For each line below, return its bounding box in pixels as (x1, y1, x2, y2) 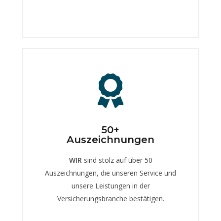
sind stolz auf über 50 (81, 155, 152, 165)
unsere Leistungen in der (71, 181, 150, 191)
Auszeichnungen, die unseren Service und (45, 168, 176, 178)
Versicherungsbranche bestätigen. (57, 194, 164, 204)
